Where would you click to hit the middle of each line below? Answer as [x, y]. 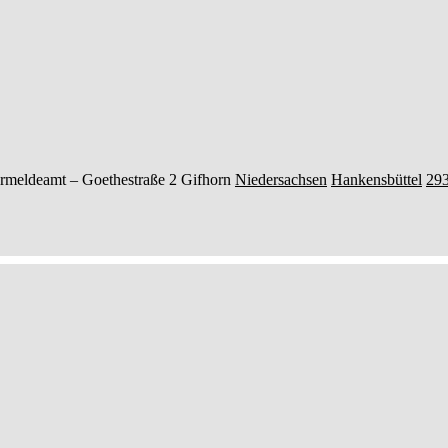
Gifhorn [206, 180]
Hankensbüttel [376, 180]
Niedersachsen [281, 180]
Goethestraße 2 [129, 180]
